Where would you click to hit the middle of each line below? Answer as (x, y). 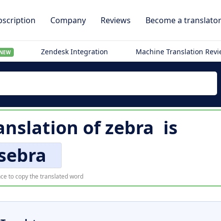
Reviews (116, 20)
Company (68, 20)
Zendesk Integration (75, 52)
